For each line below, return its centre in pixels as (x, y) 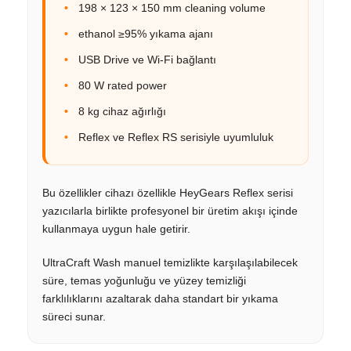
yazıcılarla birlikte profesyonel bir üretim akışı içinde (170, 210)
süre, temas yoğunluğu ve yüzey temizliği (144, 280)
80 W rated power (123, 85)
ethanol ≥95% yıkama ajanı (146, 33)
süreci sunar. (74, 316)
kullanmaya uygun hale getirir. (116, 228)
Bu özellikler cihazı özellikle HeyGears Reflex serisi (168, 192)
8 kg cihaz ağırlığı (122, 111)
